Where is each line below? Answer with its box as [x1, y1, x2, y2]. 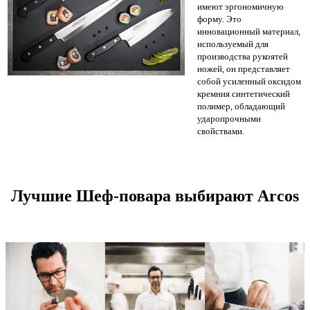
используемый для [197, 39, 268, 50]
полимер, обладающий [197, 101, 285, 112]
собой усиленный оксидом [197, 76, 301, 87]
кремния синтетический [197, 89, 290, 100]
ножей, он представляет [197, 64, 290, 75]
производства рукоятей [197, 51, 288, 62]
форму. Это [197, 14, 241, 25]
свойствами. [197, 126, 244, 137]
